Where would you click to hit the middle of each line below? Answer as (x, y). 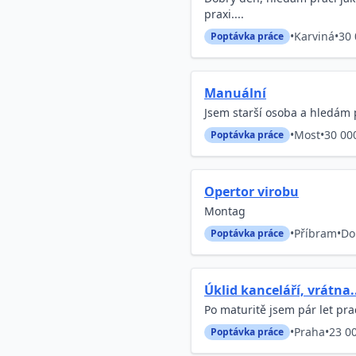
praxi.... (224, 14)
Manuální (235, 93)
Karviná (314, 36)
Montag (225, 211)
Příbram (315, 233)
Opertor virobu (252, 192)
